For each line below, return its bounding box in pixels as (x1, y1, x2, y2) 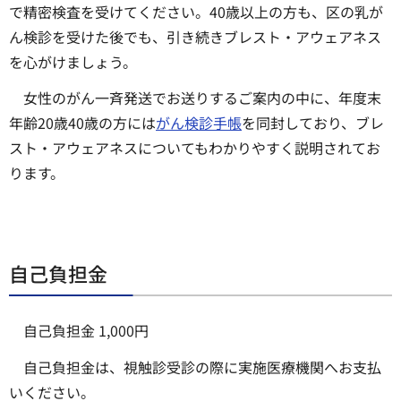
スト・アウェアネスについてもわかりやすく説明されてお (9, 137, 380, 159)
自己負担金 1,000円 (23, 320, 149, 342)
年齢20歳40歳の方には (9, 112, 156, 134)
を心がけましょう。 (9, 50, 137, 73)
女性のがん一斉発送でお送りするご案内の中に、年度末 (23, 87, 381, 109)
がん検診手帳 (156, 112, 242, 134)
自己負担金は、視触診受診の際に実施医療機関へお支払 (23, 356, 381, 379)
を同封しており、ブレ (242, 112, 384, 134)
